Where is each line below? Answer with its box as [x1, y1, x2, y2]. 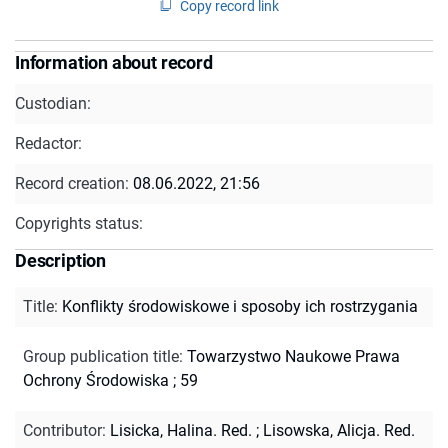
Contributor [23, 420, 102, 440]
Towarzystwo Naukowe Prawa [187, 346, 400, 366]
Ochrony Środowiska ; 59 [23, 370, 198, 390]
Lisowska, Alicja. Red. [263, 420, 415, 440]
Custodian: [15, 93, 91, 113]
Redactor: [15, 133, 82, 153]
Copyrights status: [15, 213, 143, 233]
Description [15, 249, 107, 271]
